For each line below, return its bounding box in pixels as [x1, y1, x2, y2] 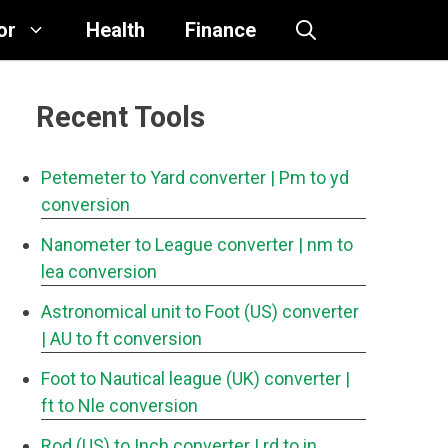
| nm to [298, 234, 353, 255]
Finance [185, 18, 256, 42]
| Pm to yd [270, 167, 349, 188]
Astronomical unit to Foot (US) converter [41, 301, 359, 322]
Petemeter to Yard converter [41, 167, 266, 188]
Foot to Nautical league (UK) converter [41, 368, 341, 389]
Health [86, 18, 145, 42]
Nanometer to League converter [41, 234, 294, 255]
